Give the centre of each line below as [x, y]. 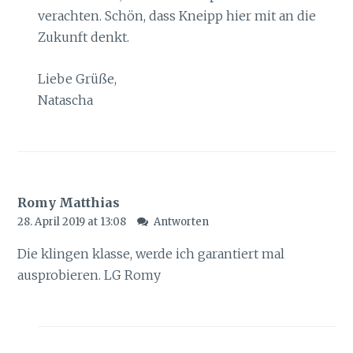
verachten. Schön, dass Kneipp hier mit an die [176, 16]
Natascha [65, 100]
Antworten [181, 222]
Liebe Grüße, [77, 78]
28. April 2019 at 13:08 [73, 222]
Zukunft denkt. [83, 37]
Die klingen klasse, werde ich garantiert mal [151, 254]
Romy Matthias [69, 203]
